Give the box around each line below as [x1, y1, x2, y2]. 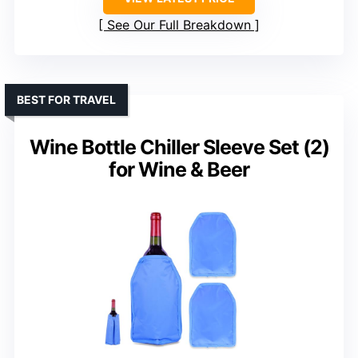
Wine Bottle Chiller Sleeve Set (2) [29, 135, 329, 160]
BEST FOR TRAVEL [17, 93, 116, 107]
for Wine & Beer [109, 157, 249, 182]
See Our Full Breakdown [107, 17, 251, 34]
